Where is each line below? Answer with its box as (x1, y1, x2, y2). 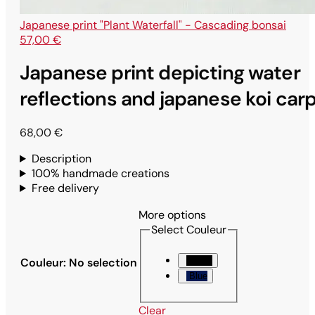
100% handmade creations (31, 166, 169, 181)
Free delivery (31, 181, 99, 196)
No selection (69, 255, 137, 271)
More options (139, 207, 206, 223)
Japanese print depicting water (20, 60, 300, 86)
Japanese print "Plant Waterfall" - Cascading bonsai (20, 17, 286, 32)
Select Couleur (151, 222, 226, 238)
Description (31, 151, 91, 167)
